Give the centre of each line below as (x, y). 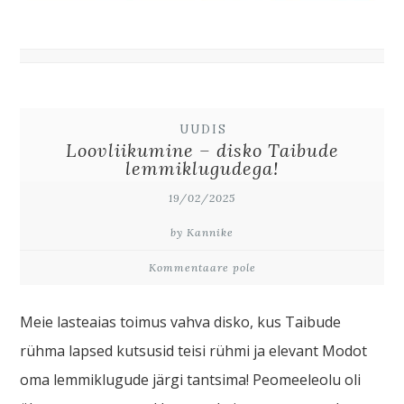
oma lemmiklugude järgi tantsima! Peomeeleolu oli (191, 379)
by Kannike (202, 232)
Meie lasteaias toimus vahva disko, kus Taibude (181, 321)
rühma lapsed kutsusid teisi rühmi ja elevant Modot (194, 350)
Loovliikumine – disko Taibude (202, 150)
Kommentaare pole (202, 267)
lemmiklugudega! (202, 168)
